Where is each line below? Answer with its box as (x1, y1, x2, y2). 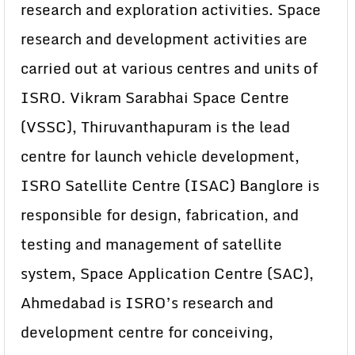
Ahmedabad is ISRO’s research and (21, 290, 273, 315)
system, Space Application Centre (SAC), (21, 261, 314, 285)
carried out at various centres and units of (21, 55, 318, 80)
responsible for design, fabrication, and (21, 202, 299, 227)
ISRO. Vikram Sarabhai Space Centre (21, 85, 289, 109)
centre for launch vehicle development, (21, 143, 300, 168)
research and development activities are (21, 26, 307, 51)
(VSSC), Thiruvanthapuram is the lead (21, 114, 290, 139)
